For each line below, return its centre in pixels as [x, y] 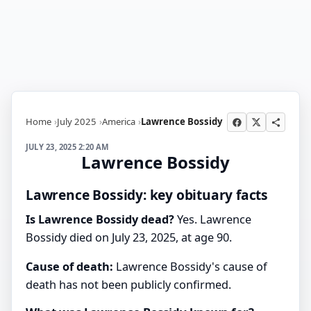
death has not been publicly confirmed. [128, 284]
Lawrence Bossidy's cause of [190, 266]
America [119, 121]
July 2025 [77, 121]
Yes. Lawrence [213, 219]
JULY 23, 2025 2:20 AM [68, 147]
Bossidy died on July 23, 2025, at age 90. [129, 237]
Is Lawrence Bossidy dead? [100, 219]
